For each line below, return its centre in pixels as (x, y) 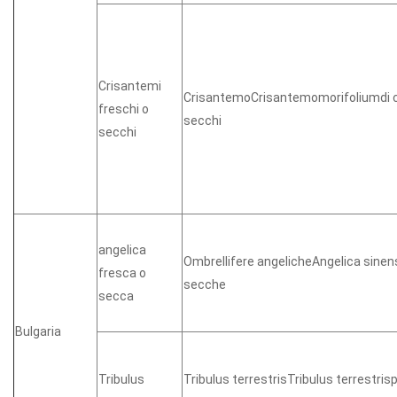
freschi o (124, 109)
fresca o (122, 272)
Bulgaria (38, 331)
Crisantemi (130, 86)
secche (205, 284)
